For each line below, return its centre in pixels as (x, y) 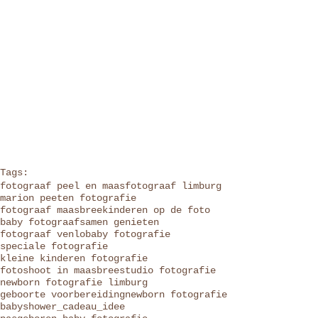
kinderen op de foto (156, 210)
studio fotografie (168, 271)
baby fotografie (128, 235)
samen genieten (119, 223)
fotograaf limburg (173, 186)
